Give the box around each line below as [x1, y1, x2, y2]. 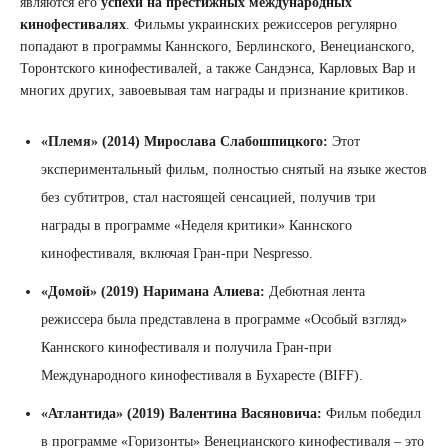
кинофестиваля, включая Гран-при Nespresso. [41, 245, 313, 261]
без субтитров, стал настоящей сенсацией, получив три [41, 189, 376, 205]
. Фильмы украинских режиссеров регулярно [126, 16, 397, 32]
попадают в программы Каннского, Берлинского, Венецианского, [20, 38, 415, 54]
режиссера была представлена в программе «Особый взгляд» [41, 311, 407, 327]
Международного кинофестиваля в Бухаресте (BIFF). [41, 367, 363, 383]
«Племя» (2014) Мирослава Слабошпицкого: [41, 133, 328, 149]
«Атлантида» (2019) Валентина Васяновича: [41, 405, 322, 421]
